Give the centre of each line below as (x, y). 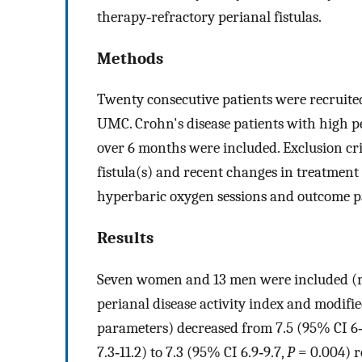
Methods (130, 58)
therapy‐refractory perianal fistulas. (209, 17)
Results (125, 238)
